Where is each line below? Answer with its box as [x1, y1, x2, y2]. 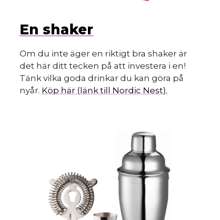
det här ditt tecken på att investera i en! [20, 60, 186, 71]
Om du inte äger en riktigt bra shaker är [20, 48, 187, 58]
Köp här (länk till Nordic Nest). [42, 85, 167, 95]
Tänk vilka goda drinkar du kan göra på [20, 73, 184, 83]
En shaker [20, 21, 93, 38]
